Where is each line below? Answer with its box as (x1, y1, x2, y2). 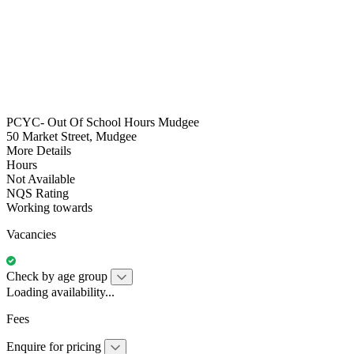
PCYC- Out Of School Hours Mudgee (6, 115, 199, 129)
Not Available (6, 171, 75, 186)
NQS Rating (6, 186, 69, 200)
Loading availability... (6, 284, 115, 299)
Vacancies (6, 227, 56, 241)
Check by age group (6, 269, 107, 283)
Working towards (6, 200, 92, 214)
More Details (6, 143, 71, 157)
